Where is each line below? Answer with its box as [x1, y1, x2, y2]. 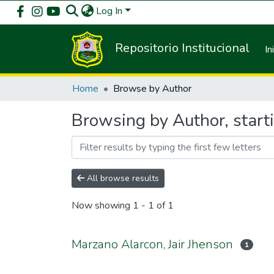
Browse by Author [113, 82, 191, 95]
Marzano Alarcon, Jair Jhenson [72, 236, 233, 253]
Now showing [72, 199, 133, 213]
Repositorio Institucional [115, 40, 250, 57]
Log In [96, 4, 122, 18]
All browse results [84, 172, 159, 184]
